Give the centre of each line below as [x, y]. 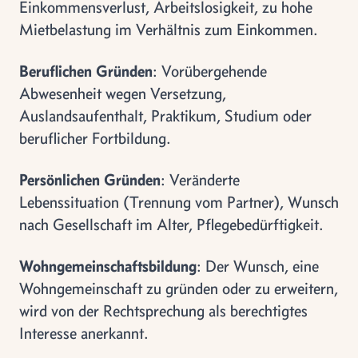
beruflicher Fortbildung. [95, 138]
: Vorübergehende [210, 71]
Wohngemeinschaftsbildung [108, 266]
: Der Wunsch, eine [258, 266]
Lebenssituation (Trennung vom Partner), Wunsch [179, 202]
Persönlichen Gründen [90, 179]
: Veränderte [200, 179]
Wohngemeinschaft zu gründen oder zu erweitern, [179, 288]
